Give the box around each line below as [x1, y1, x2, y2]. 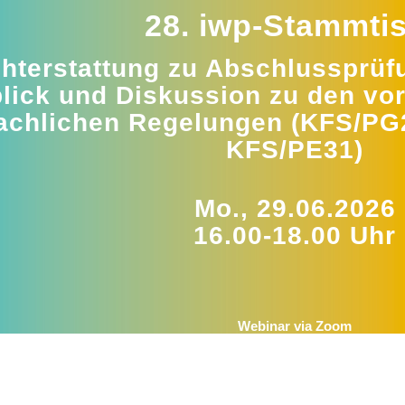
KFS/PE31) [226, 136, 364, 164]
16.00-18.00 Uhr [193, 221, 397, 250]
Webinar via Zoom [238, 317, 353, 334]
